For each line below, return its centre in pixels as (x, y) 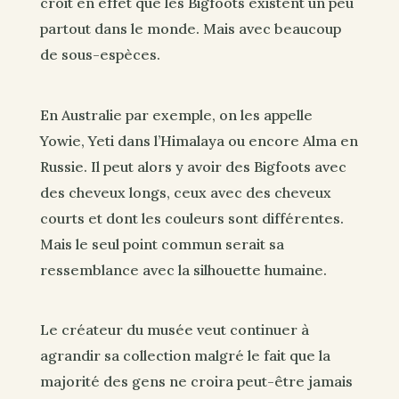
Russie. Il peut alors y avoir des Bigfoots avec (193, 166)
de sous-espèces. (100, 55)
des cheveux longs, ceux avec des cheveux (185, 192)
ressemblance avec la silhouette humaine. (183, 269)
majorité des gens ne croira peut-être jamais (196, 382)
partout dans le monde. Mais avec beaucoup (190, 29)
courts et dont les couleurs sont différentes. (191, 218)
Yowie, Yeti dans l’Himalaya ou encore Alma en (199, 140)
